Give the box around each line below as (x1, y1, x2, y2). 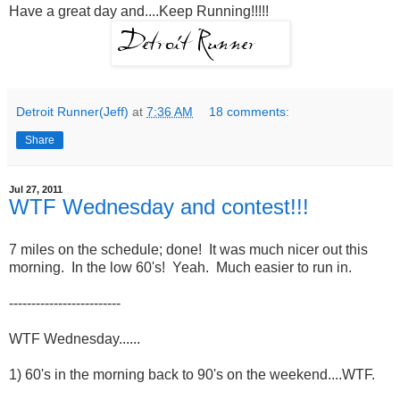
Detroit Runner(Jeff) (16, 104, 129, 120)
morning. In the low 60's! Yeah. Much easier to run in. (9, 259, 352, 275)
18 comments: (209, 104, 290, 120)
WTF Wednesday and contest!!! (9, 195, 309, 220)
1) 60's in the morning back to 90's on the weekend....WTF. (9, 366, 375, 382)
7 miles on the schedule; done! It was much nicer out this (9, 241, 368, 257)
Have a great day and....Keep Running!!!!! (9, 4, 269, 20)
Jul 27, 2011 (9, 184, 62, 196)
